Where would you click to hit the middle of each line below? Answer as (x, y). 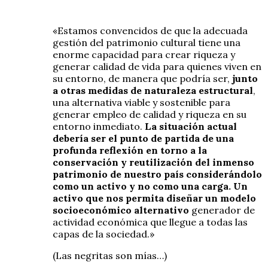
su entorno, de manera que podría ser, (142, 78)
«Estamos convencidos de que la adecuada (150, 30)
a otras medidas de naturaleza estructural (153, 90)
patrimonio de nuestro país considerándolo (157, 174)
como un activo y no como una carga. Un (150, 186)
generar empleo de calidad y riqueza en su (150, 114)
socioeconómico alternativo (121, 210)
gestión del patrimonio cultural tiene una (147, 42)
